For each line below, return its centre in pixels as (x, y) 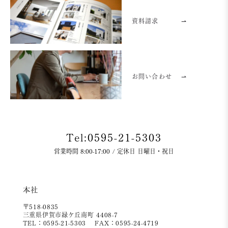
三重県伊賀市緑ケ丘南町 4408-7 (70, 215)
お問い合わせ (152, 77)
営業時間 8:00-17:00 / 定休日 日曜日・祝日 (114, 151)
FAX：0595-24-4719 (125, 223)
